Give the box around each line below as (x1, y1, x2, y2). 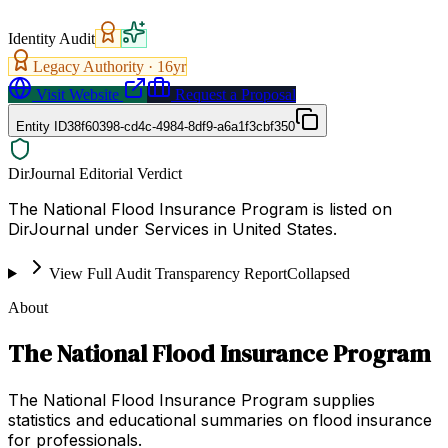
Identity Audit (8, 29, 95, 47)
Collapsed (286, 264, 350, 282)
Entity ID (16, 118, 67, 134)
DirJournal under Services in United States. (8, 218, 337, 239)
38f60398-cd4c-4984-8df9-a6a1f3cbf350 (67, 118, 295, 134)
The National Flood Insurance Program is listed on (8, 198, 392, 219)
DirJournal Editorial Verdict (8, 164, 182, 182)
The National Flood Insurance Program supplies (8, 389, 375, 410)
